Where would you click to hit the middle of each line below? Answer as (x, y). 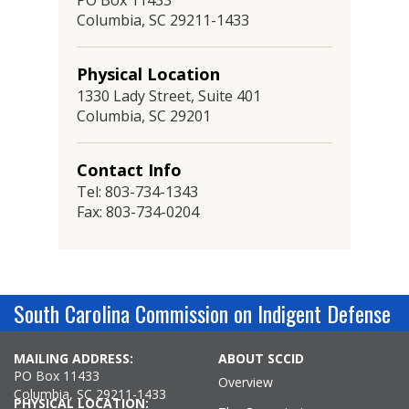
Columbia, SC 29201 (144, 116)
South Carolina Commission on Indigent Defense (202, 313)
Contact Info (129, 170)
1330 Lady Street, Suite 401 (169, 96)
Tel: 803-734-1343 (137, 192)
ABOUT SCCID (261, 358)
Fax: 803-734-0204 (138, 212)
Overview (246, 382)
